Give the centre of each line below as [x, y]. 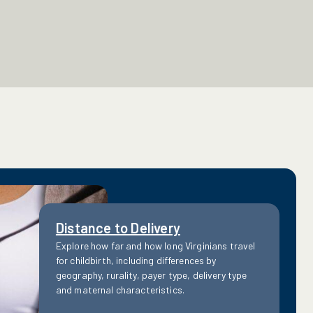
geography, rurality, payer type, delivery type [151, 275]
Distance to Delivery [118, 228]
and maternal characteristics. [120, 290]
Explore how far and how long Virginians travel [155, 246]
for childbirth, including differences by [136, 260]
